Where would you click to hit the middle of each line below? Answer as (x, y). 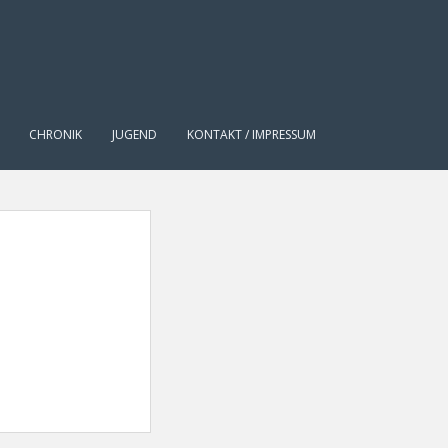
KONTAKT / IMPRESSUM (251, 134)
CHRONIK (55, 134)
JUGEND (134, 134)
